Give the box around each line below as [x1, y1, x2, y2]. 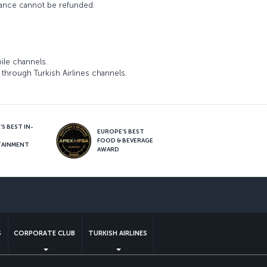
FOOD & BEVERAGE [97, 136, 154, 144]
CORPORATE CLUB [14, 229, 76, 238]
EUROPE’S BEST [97, 128, 145, 135]
